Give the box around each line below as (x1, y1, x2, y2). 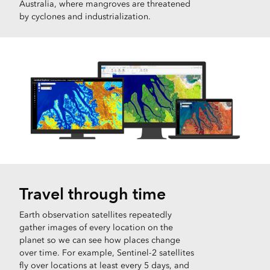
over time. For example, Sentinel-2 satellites (19, 247, 194, 258)
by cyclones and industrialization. (19, 11, 151, 22)
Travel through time (19, 183, 166, 204)
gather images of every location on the (19, 222, 173, 233)
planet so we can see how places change (19, 234, 180, 245)
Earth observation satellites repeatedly (19, 209, 172, 220)
